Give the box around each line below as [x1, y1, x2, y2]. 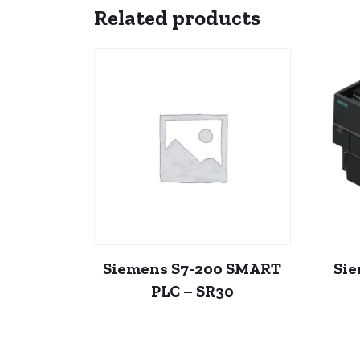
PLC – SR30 [150, 280, 234, 301]
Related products [94, 5, 260, 31]
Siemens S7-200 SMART [103, 258, 282, 278]
